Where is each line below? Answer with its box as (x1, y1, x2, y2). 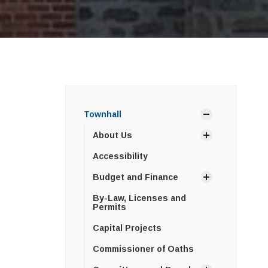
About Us (92, 130, 132, 140)
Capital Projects (92, 223, 162, 233)
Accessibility (92, 151, 148, 161)
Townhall (83, 109, 121, 119)
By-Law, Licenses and (92, 193, 186, 203)
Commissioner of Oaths (92, 243, 194, 254)
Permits (92, 202, 126, 212)
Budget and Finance (92, 172, 178, 182)
